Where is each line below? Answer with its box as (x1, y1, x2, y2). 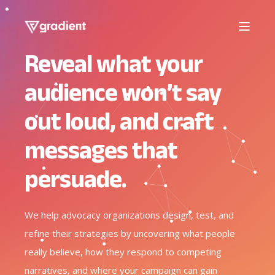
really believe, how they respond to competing (25, 246, 222, 258)
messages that (25, 136, 177, 163)
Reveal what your (25, 50, 203, 77)
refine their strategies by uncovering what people (25, 227, 235, 239)
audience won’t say (25, 79, 221, 106)
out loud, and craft (25, 107, 214, 134)
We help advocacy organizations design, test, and (25, 209, 234, 221)
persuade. (25, 165, 126, 192)
